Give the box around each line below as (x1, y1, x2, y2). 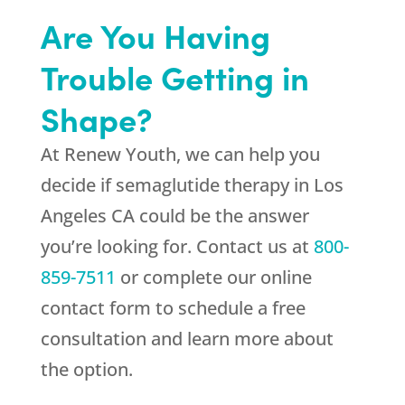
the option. (40, 357, 133, 382)
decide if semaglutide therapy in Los (40, 173, 344, 198)
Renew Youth (63, 142, 176, 167)
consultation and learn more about (40, 326, 334, 352)
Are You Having (40, 12, 270, 59)
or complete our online (115, 265, 312, 290)
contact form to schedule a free (40, 296, 306, 321)
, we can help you (175, 142, 320, 167)
